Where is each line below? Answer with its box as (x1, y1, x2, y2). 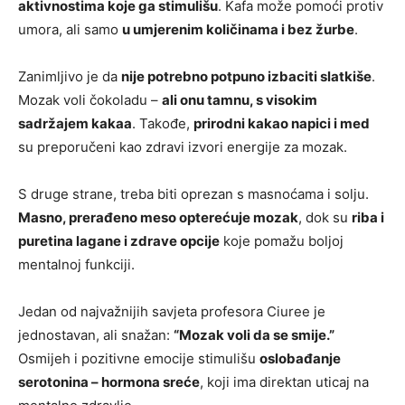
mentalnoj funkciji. (18, 255, 135, 273)
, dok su (298, 208, 352, 226)
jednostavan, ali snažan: (18, 325, 174, 344)
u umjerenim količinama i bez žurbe (122, 20, 354, 38)
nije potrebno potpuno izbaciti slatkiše (121, 67, 372, 85)
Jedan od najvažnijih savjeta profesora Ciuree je (18, 302, 325, 320)
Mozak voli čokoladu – (18, 90, 162, 108)
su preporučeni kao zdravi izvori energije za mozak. (18, 137, 347, 155)
